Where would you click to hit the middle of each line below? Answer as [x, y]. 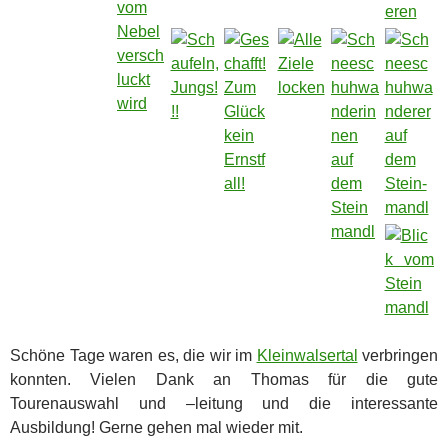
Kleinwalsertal [307, 355]
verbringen [397, 355]
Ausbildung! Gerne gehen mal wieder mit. [156, 427]
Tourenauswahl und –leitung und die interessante [224, 403]
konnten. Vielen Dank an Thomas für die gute [224, 379]
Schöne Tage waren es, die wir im [133, 355]
